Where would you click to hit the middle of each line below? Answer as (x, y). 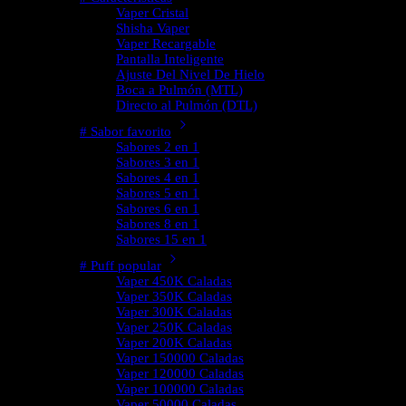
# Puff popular (121, 266)
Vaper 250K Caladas (174, 327)
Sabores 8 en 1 (158, 224)
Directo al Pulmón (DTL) (187, 105)
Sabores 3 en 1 (158, 162)
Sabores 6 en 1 (158, 208)
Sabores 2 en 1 (158, 147)
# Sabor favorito (126, 131)
